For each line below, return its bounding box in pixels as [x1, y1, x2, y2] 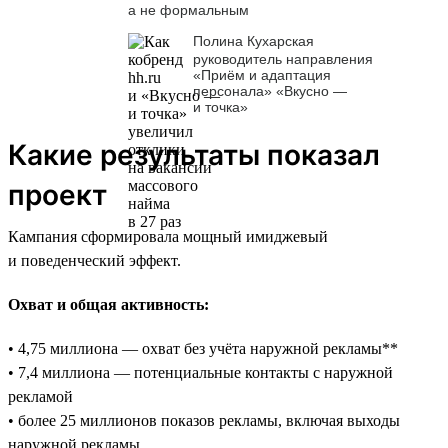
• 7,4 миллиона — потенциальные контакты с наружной [8, 363, 393, 381]
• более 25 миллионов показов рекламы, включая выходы [8, 411, 400, 429]
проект [8, 177, 107, 212]
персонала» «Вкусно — [193, 82, 347, 99]
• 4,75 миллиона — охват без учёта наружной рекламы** [8, 339, 398, 357]
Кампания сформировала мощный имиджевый [8, 227, 328, 245]
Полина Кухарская [193, 32, 314, 49]
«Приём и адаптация [193, 66, 331, 83]
